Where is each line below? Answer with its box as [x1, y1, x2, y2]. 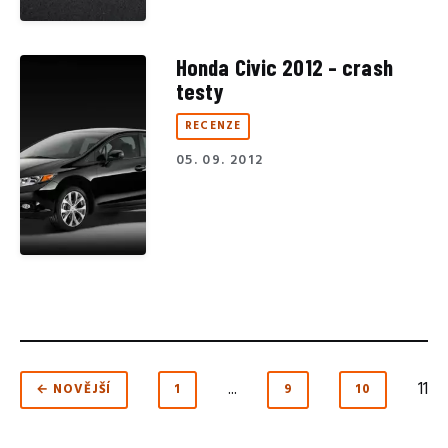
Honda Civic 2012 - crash [176, 52, 393, 81]
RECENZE [185, 117, 241, 136]
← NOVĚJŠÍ [36, 379, 112, 401]
